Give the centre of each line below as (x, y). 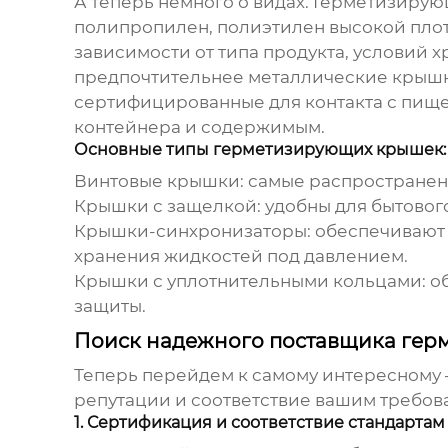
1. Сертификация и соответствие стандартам (259, 423)
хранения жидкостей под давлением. (240, 256)
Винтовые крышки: (158, 181)
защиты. (109, 306)
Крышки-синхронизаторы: (192, 231)
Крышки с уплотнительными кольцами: (249, 281)
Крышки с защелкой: (167, 206)
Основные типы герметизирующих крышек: (259, 150)
